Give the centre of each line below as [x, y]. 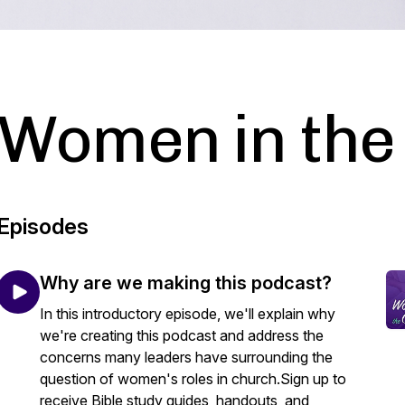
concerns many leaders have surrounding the [186, 357]
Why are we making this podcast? [186, 283]
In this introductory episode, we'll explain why [188, 314]
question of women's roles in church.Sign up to [193, 379]
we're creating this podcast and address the [182, 335]
